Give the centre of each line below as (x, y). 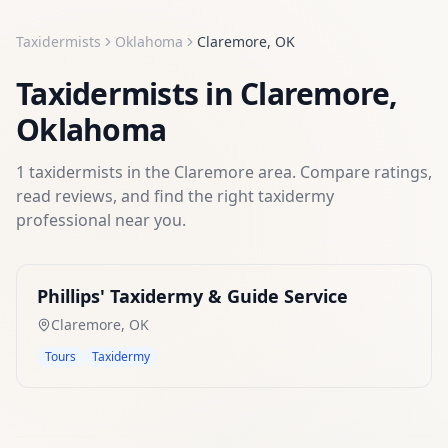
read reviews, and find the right (137, 196)
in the (148, 172)
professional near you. (101, 220)
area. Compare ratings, (343, 172)
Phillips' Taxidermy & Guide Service (192, 296)
